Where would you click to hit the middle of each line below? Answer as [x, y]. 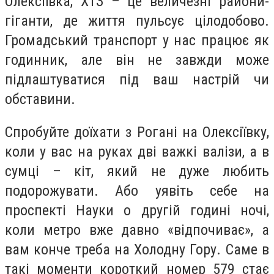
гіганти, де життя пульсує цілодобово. [137, 21]
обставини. [40, 99]
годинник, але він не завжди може [137, 60]
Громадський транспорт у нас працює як [137, 41]
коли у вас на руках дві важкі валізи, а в [137, 151]
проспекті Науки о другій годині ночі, [137, 210]
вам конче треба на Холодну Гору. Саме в [137, 249]
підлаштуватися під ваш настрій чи [137, 80]
